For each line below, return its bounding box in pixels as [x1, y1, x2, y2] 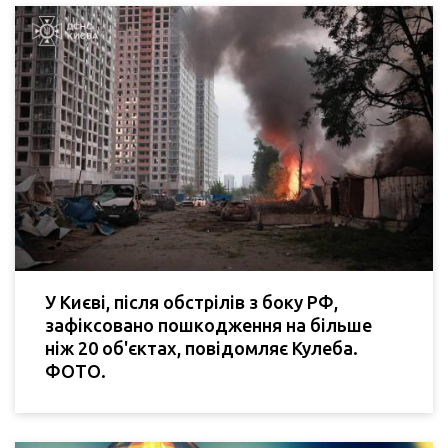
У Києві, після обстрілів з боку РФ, [45, 291, 338, 312]
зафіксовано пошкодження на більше [45, 314, 372, 335]
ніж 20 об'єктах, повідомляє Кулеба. [45, 337, 358, 358]
